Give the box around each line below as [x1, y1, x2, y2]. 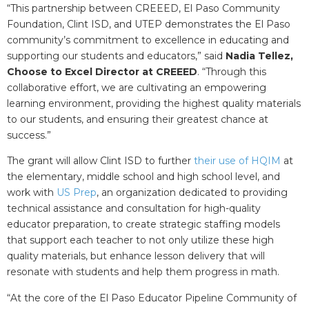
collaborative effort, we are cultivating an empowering [7, 81, 266, 94]
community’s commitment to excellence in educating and [7, 33, 289, 46]
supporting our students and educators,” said [7, 49, 226, 62]
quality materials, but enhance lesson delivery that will [7, 250, 265, 263]
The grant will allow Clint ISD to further [7, 154, 194, 168]
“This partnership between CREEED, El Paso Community [7, 1, 280, 14]
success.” [7, 128, 51, 141]
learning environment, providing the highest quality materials [7, 97, 301, 110]
